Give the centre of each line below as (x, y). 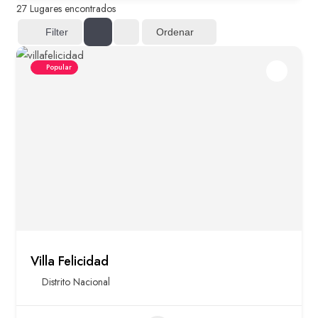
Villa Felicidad (70, 262)
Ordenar (175, 32)
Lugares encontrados (71, 9)
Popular (59, 67)
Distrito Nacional (76, 282)
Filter (57, 32)
